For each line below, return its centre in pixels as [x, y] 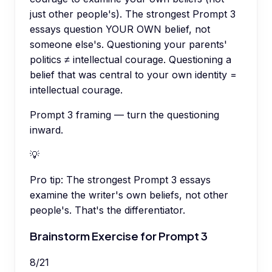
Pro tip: [46, 179]
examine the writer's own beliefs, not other [129, 195]
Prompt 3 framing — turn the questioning [124, 114]
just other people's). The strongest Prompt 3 [133, 14]
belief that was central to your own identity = [133, 74]
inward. [46, 130]
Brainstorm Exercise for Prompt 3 [119, 236]
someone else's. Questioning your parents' [128, 44]
